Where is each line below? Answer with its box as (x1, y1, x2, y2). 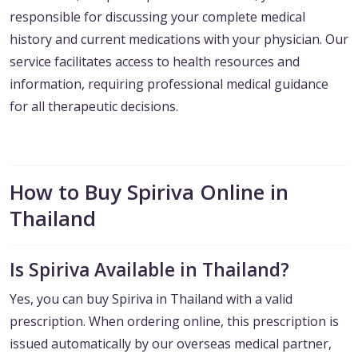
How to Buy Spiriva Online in (10, 178, 288, 207)
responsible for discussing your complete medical (10, 8, 305, 26)
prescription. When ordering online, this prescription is (10, 312, 339, 331)
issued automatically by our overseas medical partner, (10, 335, 332, 353)
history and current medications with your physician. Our (10, 30, 348, 49)
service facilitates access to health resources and (10, 53, 300, 71)
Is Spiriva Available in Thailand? (10, 257, 289, 283)
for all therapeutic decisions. (10, 97, 178, 116)
